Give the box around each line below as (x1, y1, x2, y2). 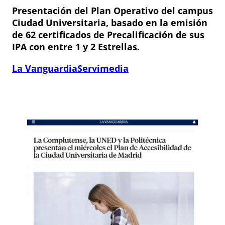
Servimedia (77, 62, 129, 74)
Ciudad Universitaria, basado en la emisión (12, 16, 207, 29)
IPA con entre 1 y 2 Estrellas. (12, 40, 140, 53)
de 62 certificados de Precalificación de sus (12, 28, 204, 41)
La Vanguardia (12, 62, 77, 74)
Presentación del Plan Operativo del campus (12, 4, 213, 17)
